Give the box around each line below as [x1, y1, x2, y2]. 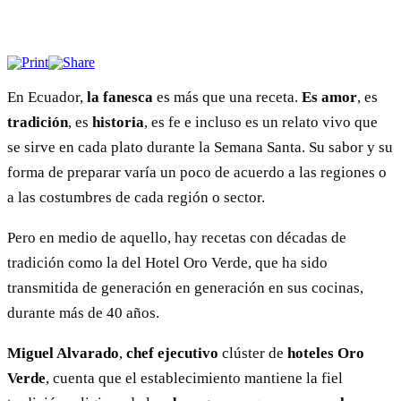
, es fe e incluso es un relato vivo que [144, 114, 378, 132]
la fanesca [87, 89, 153, 107]
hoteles [284, 345, 334, 363]
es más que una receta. [153, 89, 302, 107]
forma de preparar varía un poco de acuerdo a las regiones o [7, 164, 387, 182]
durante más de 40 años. [7, 304, 159, 322]
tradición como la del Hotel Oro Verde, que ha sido [7, 254, 328, 272]
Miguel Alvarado [7, 345, 119, 363]
